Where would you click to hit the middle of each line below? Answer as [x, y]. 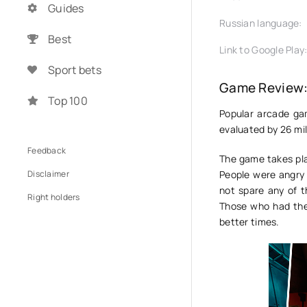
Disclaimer [48, 174]
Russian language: [261, 23]
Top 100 [68, 101]
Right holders [54, 197]
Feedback [47, 150]
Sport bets [75, 70]
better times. [249, 222]
